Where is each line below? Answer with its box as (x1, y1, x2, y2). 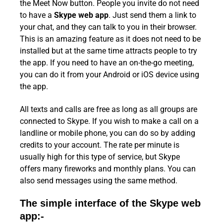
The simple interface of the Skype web (20, 198, 201, 209)
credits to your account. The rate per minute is (20, 140, 179, 150)
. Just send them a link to (109, 10, 196, 20)
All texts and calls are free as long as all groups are (20, 104, 197, 114)
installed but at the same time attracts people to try (20, 46, 197, 55)
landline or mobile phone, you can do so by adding (20, 128, 195, 138)
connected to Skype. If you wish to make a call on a (20, 116, 199, 126)
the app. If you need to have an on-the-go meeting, (20, 57, 194, 67)
